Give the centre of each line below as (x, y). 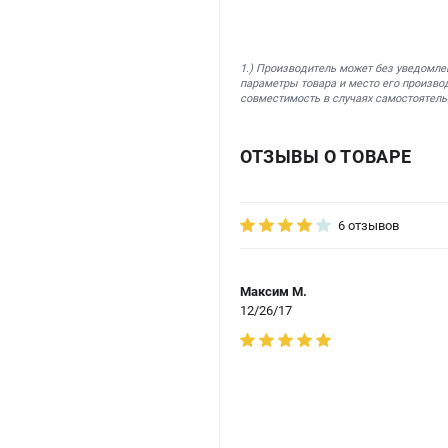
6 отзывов (368, 225)
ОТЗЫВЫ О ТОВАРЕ (326, 156)
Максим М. (273, 291)
